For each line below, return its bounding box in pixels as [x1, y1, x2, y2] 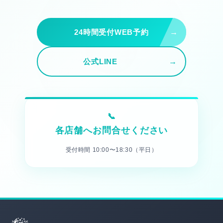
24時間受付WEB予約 [74, 27, 149, 36]
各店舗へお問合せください [55, 125, 168, 135]
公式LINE [83, 57, 117, 66]
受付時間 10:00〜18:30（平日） [65, 146, 158, 153]
